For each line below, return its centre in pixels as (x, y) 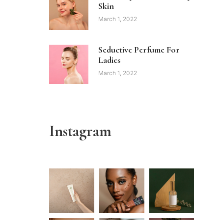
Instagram (80, 131)
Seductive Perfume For (139, 49)
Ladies (109, 60)
